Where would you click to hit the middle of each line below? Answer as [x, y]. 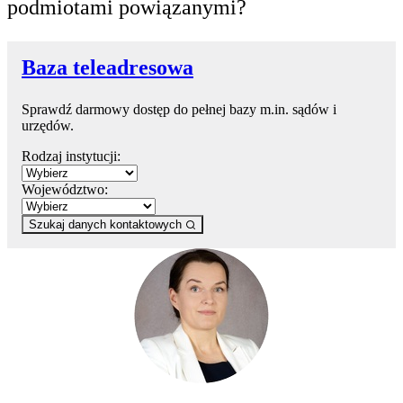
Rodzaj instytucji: [71, 156]
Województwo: [65, 189]
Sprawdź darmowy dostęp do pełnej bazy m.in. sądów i [179, 109]
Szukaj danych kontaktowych [107, 224]
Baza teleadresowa [107, 67]
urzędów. [48, 125]
